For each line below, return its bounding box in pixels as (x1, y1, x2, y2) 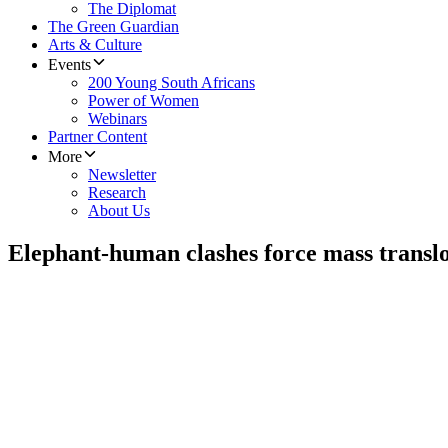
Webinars (88, 110, 147, 128)
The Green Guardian (48, 18, 179, 36)
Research (88, 184, 146, 202)
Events (48, 56, 91, 74)
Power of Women (88, 92, 199, 110)
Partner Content (48, 128, 147, 146)
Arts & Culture (48, 36, 142, 54)
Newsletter (88, 166, 156, 184)
